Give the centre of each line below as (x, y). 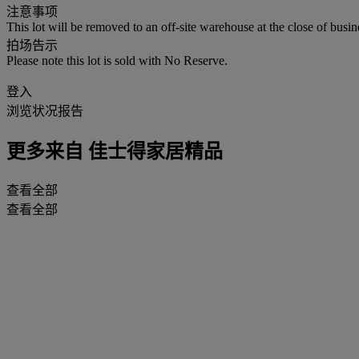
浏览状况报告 (45, 111)
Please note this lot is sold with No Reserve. (117, 60)
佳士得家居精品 (153, 151)
